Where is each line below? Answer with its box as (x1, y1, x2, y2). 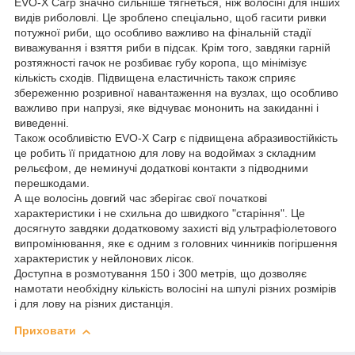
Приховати (14, 324, 76, 338)
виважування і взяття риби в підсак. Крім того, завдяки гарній (14, 41, 330, 55)
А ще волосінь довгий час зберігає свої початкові (14, 192, 267, 205)
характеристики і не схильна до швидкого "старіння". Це (14, 207, 305, 220)
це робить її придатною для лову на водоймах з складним (14, 147, 316, 160)
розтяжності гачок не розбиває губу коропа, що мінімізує (14, 56, 307, 70)
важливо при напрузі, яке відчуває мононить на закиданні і (14, 101, 319, 115)
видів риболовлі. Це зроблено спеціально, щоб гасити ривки (14, 11, 326, 25)
